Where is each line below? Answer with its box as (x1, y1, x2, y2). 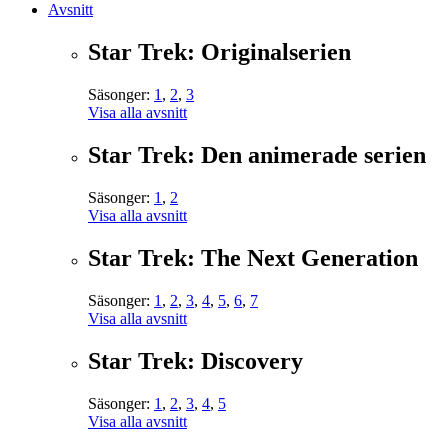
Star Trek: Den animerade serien (88, 141, 426, 168)
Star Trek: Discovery (88, 347, 303, 374)
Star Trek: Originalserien (88, 39, 351, 66)
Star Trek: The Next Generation (88, 244, 418, 271)
